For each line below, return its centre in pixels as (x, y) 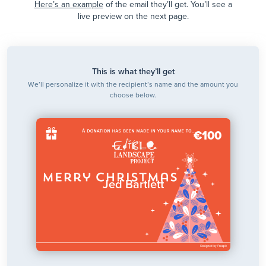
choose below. (133, 95)
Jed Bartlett (133, 185)
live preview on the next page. (133, 16)
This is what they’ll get (133, 72)
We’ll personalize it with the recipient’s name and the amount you (133, 84)
